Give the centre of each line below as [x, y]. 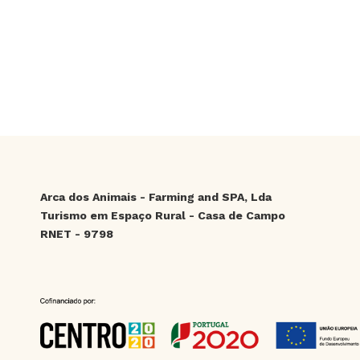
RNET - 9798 [77, 234]
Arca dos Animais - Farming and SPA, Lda [156, 197]
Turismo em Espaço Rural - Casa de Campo [163, 215]
